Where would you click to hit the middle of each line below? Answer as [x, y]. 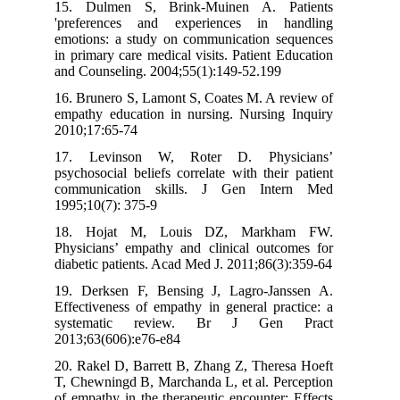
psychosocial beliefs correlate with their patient [204, 172]
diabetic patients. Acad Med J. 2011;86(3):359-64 [204, 263]
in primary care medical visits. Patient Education [204, 54]
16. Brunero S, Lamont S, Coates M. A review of [204, 97]
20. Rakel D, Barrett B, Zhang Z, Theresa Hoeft [204, 365]
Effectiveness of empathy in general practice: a [204, 306]
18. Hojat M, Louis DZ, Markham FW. [204, 231]
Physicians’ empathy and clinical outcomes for [204, 247]
